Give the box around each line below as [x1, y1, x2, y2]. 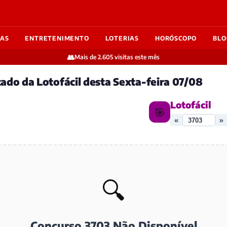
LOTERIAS [105, 34, 139, 42]
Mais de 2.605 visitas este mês [74, 53, 160, 61]
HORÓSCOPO [155, 34, 197, 42]
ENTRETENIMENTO [25, 34, 89, 42]
